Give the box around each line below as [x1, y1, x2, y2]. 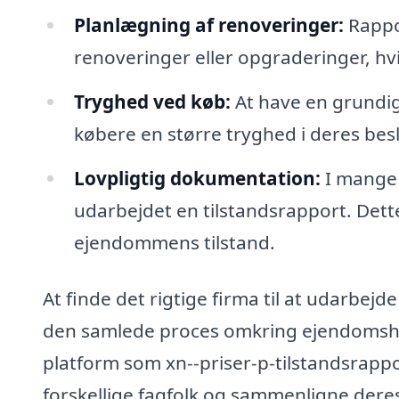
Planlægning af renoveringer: [73, 12, 344, 37]
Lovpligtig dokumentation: [73, 165, 321, 191]
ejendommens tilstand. [73, 229, 275, 255]
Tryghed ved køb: [73, 88, 231, 114]
